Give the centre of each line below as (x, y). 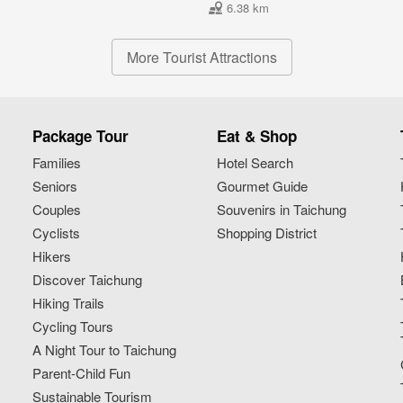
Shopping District (266, 232)
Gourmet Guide (262, 185)
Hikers (52, 255)
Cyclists (57, 232)
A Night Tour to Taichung (105, 349)
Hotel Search (255, 162)
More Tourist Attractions (201, 57)
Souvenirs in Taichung (281, 209)
